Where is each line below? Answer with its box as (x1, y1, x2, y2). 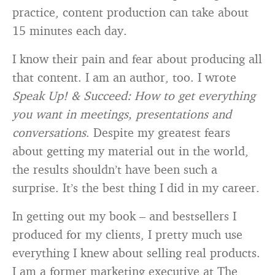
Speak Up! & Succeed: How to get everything (12, 88, 255, 103)
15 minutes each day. (12, 23, 127, 38)
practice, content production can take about (12, 4, 249, 20)
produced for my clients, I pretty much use (12, 227, 242, 242)
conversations (12, 125, 86, 140)
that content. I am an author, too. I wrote (12, 69, 236, 85)
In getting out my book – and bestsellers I (12, 208, 236, 223)
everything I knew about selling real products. (12, 245, 260, 260)
